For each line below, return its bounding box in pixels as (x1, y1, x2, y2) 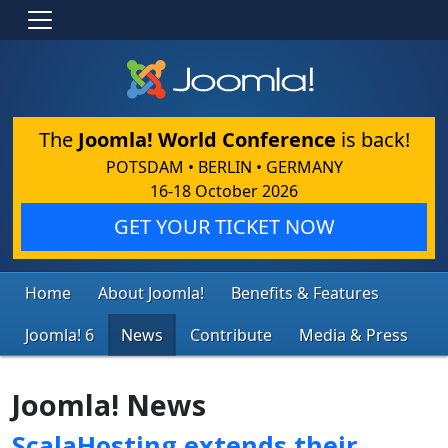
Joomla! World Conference (77, 125, 336, 153)
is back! (335, 125, 410, 153)
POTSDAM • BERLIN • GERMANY (105, 155, 343, 178)
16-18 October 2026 (150, 179, 298, 202)
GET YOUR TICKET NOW (113, 212, 335, 240)
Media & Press (299, 323, 408, 346)
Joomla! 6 (25, 323, 94, 346)
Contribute (190, 323, 272, 346)
